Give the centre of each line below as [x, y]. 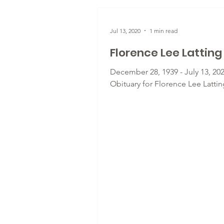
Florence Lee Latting [166, 53]
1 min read [163, 30]
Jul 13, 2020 [125, 30]
